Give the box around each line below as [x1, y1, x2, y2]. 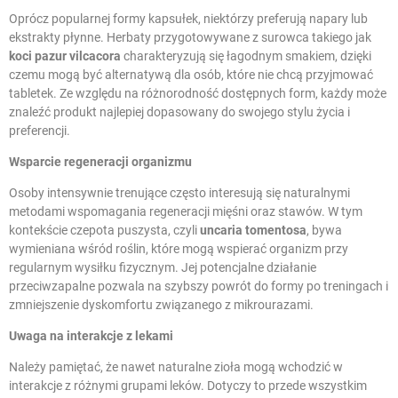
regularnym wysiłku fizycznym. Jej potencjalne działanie [9, 259, 316, 275]
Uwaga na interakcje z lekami [9, 328, 173, 343]
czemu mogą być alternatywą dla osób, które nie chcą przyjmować [9, 67, 373, 82]
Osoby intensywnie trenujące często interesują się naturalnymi [9, 185, 350, 200]
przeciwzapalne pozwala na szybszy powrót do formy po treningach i [9, 278, 388, 293]
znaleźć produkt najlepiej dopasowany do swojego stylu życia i [9, 104, 350, 119]
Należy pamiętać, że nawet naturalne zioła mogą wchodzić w [9, 359, 343, 374]
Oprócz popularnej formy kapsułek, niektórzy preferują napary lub [9, 11, 368, 26]
